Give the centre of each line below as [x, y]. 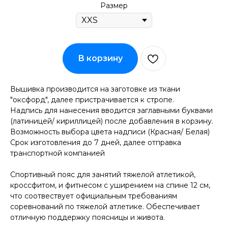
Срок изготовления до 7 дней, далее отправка [96, 142]
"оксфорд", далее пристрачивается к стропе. [92, 99]
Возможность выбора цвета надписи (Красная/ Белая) [110, 132]
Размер [114, 6]
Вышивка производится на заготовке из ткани [95, 89]
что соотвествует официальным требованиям [94, 196]
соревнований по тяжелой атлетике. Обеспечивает [105, 206]
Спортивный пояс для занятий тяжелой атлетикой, [103, 174]
